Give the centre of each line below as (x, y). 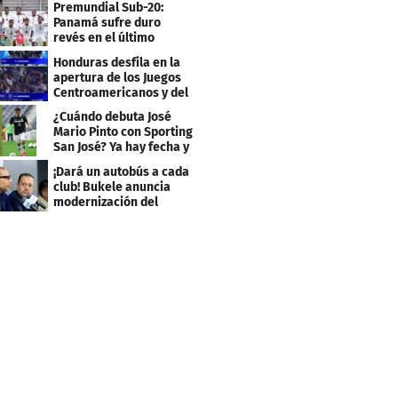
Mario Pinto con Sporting (123, 132)
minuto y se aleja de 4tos (124, 52)
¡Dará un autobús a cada (122, 172)
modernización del (106, 203)
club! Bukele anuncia (112, 187)
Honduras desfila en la (117, 62)
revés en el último (104, 37)
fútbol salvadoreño (107, 218)
